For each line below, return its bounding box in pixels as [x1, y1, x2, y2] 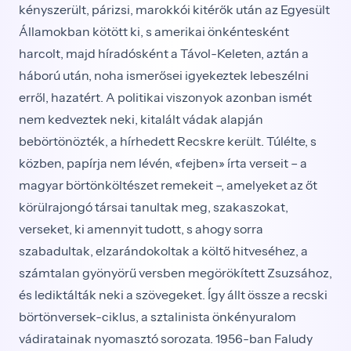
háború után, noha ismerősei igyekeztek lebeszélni [19, 67, 309, 83]
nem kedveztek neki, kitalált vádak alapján [19, 111, 263, 127]
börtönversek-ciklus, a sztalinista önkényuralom [19, 309, 296, 324]
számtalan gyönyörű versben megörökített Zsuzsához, [19, 265, 332, 280]
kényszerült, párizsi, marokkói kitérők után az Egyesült [19, 2, 330, 17]
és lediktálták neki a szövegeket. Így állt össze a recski [19, 287, 327, 302]
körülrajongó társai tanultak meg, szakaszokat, [19, 199, 288, 215]
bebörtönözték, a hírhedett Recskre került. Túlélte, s [19, 133, 317, 149]
